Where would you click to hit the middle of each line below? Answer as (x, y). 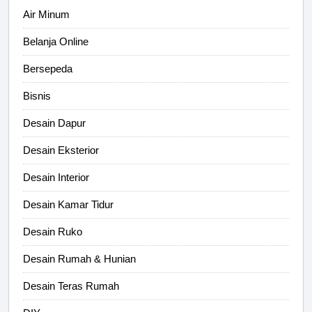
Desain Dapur (54, 123)
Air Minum (46, 15)
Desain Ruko (53, 232)
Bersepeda (48, 69)
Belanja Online (56, 42)
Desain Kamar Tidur (68, 205)
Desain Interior (56, 178)
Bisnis (37, 96)
